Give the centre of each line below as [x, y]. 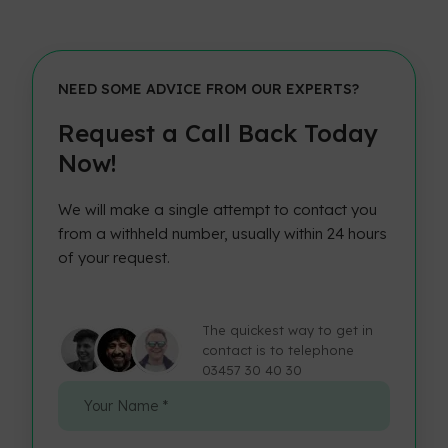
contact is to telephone [278, 350]
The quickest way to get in [288, 330]
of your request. [114, 258]
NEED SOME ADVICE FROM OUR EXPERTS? [209, 89]
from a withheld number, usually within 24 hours [223, 234]
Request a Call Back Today [218, 133]
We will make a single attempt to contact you [218, 210]
